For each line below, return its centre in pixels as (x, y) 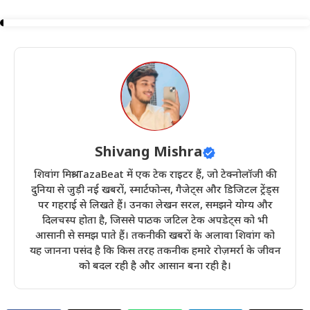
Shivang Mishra (148, 153)
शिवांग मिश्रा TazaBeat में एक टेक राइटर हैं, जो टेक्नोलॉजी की (155, 176)
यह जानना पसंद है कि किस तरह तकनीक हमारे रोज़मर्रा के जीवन (155, 252)
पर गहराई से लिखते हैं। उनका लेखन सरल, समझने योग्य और (155, 206)
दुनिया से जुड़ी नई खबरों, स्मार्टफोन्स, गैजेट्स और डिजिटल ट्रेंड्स (155, 191)
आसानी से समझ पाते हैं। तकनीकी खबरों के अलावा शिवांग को (155, 237)
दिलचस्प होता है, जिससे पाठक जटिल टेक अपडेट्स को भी (155, 221)
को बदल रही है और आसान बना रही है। (155, 267)
